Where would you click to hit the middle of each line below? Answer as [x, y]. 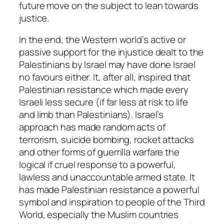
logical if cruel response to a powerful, [97, 165]
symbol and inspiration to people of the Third [112, 202]
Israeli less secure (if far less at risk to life [104, 102]
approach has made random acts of [92, 127]
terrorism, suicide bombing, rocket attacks [106, 140]
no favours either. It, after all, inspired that [105, 77]
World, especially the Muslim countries [99, 215]
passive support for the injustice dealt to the [111, 52]
